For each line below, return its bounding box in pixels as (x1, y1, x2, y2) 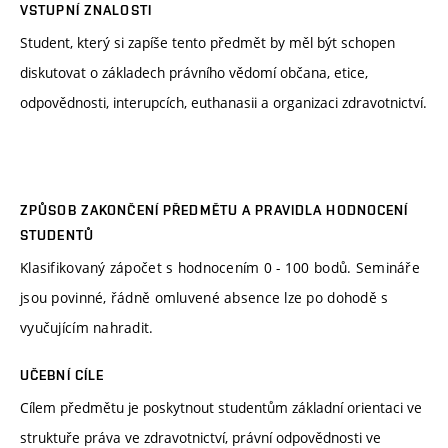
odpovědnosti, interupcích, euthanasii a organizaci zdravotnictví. (20, 93, 427, 113)
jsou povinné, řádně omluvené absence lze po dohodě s (20, 288, 389, 308)
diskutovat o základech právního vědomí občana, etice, (20, 63, 368, 83)
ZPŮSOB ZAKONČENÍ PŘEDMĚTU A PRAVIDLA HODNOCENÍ (20, 202, 409, 219)
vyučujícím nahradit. (20, 318, 158, 338)
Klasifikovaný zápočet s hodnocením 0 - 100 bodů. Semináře (20, 258, 420, 278)
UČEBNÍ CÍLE (20, 367, 105, 384)
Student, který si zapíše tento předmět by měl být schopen (20, 33, 395, 53)
